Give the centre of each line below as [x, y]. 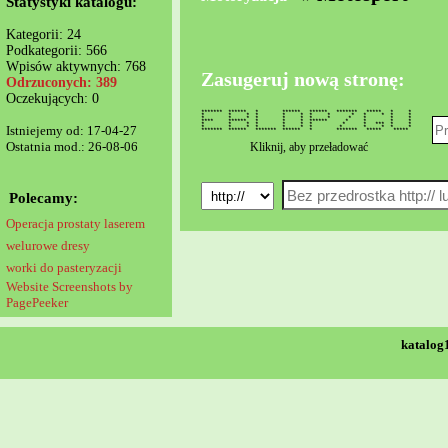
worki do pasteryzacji [64, 267]
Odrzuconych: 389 [61, 82]
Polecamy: [43, 198]
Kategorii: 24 [43, 34]
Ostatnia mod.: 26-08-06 [72, 146]
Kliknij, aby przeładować [309, 147]
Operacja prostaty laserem [75, 223]
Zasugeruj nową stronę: [303, 79]
